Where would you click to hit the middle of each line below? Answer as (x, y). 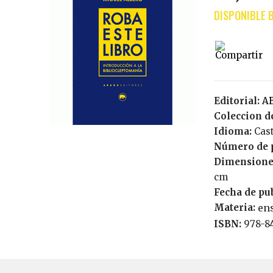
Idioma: (234, 131)
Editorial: (238, 101)
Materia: (236, 207)
